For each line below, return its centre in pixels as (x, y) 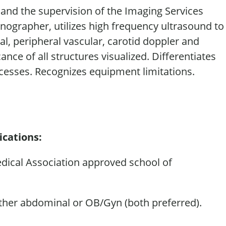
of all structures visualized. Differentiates (120, 56)
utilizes (70, 26)
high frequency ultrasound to (155, 26)
